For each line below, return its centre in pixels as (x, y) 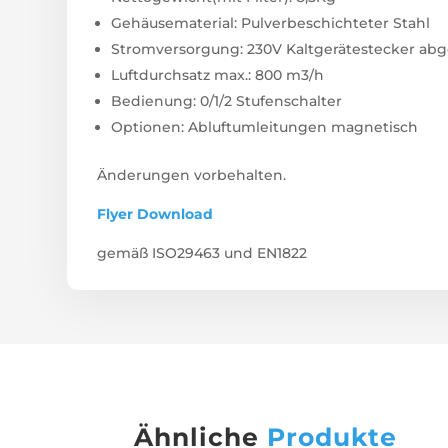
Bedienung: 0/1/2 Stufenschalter (227, 101)
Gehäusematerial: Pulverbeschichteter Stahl (271, 23)
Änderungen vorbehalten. (192, 175)
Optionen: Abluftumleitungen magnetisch (265, 127)
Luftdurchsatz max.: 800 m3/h (218, 75)
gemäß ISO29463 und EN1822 (202, 253)
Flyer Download (155, 214)
